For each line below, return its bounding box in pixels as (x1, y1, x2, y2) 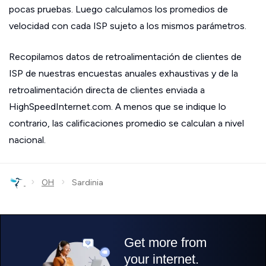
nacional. (9, 134, 46, 146)
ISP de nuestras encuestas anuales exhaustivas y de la (9, 68, 238, 80)
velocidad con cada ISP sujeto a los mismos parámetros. (9, 20, 246, 32)
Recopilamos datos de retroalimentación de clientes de (9, 51, 242, 63)
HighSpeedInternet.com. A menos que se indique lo (9, 101, 226, 113)
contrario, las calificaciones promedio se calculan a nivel (9, 118, 244, 129)
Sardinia (65, 178, 103, 188)
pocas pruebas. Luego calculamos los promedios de (9, 4, 228, 15)
